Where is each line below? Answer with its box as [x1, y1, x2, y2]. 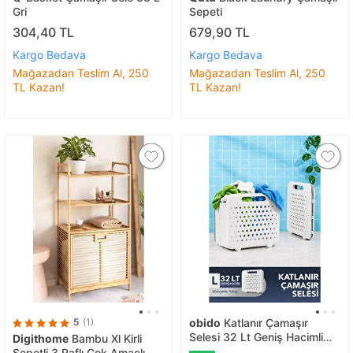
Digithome [13, 332, 69, 346]
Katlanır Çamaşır [221, 316, 308, 330]
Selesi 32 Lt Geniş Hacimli [189, 330, 323, 344]
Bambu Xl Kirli [69, 332, 142, 346]
